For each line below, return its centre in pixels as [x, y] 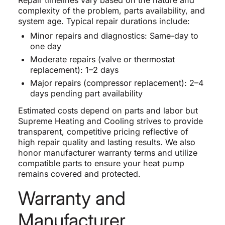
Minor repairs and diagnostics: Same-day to [114, 35]
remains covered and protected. [79, 174]
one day [45, 46]
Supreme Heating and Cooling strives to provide [110, 121]
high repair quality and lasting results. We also [106, 142]
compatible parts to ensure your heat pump [101, 163]
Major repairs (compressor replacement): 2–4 [117, 83]
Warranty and [72, 198]
